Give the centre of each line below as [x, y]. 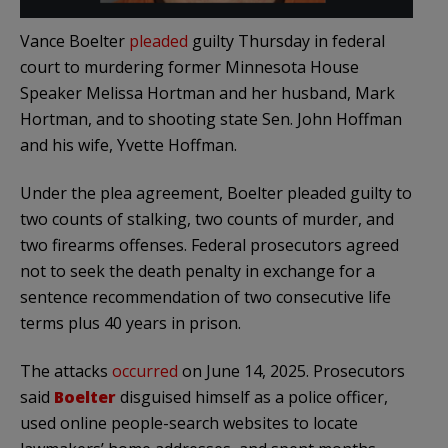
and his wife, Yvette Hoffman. [130, 144]
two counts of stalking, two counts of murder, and [207, 218]
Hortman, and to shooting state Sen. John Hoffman [211, 118]
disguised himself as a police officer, [252, 396]
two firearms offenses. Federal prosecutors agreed [209, 244]
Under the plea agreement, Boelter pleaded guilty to [216, 192]
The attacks [66, 370]
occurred [145, 370]
